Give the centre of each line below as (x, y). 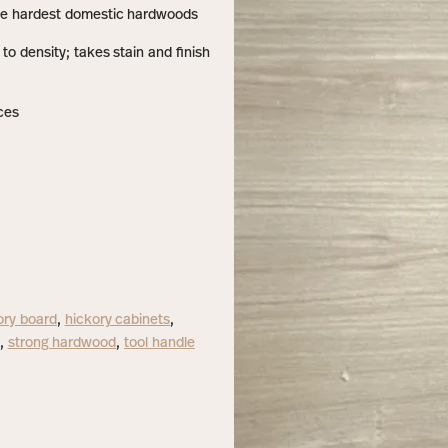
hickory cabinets (117, 320)
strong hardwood (62, 343)
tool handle (159, 343)
